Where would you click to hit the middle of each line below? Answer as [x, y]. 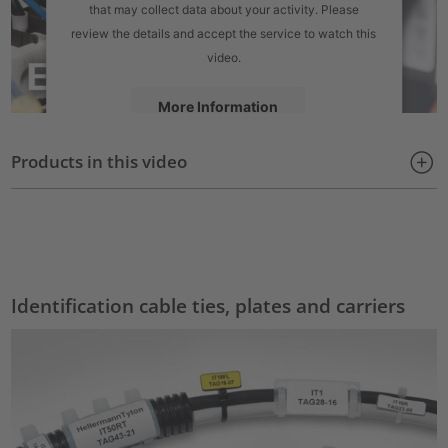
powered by [116, 191]
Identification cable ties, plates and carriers [208, 305]
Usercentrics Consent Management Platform [254, 191]
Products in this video [99, 161]
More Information [218, 106]
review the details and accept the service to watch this [224, 33]
